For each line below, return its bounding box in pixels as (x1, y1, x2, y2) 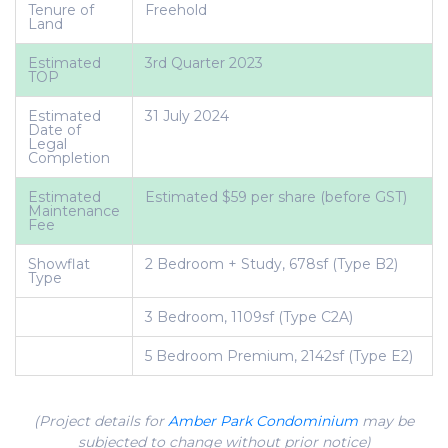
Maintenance (28, 202, 120, 220)
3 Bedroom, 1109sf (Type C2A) (145, 308, 353, 326)
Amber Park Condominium (168, 412, 358, 430)
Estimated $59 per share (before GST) (145, 188, 407, 206)
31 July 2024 (145, 107, 229, 125)
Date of (28, 121, 81, 139)
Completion (28, 149, 110, 167)
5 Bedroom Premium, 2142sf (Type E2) (145, 347, 413, 365)
